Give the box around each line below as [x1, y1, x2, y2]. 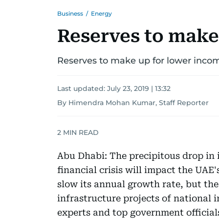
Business [57, 10, 83, 17]
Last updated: [57, 84, 107, 93]
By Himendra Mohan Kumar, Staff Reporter [57, 98, 209, 107]
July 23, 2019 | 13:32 [107, 84, 171, 93]
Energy [91, 10, 112, 17]
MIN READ [61, 128, 99, 137]
